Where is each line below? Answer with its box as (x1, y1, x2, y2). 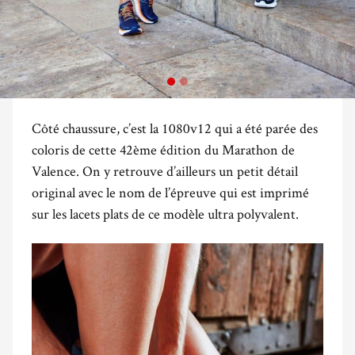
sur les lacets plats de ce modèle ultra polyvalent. (32, 204, 299, 223)
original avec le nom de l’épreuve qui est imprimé (32, 182, 309, 201)
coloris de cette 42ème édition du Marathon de (32, 139, 295, 158)
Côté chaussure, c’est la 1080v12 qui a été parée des (32, 118, 318, 137)
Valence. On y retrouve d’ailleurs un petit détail (32, 161, 298, 180)
